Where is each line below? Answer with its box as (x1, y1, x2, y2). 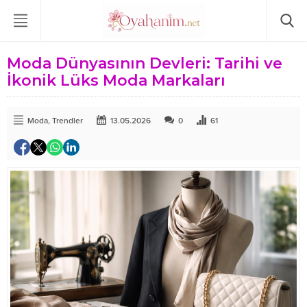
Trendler (52, 116, 83, 125)
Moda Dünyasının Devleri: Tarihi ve (7, 54, 282, 73)
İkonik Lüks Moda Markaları (7, 71, 225, 90)
